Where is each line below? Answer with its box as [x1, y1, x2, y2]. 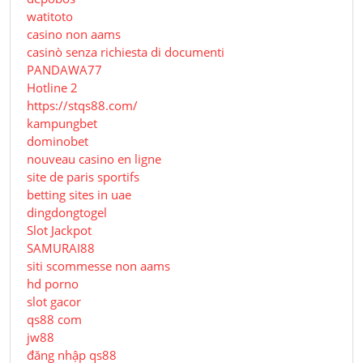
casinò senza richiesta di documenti [27, 44, 224, 61]
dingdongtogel [27, 204, 107, 221]
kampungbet [27, 115, 97, 132]
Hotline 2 [27, 79, 78, 96]
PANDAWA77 [27, 62, 102, 79]
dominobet [27, 133, 88, 150]
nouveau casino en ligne [27, 151, 161, 168]
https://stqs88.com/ [27, 97, 138, 114]
